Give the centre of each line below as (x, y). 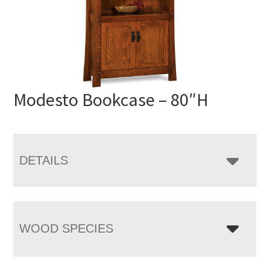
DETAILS (44, 160)
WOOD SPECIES (67, 228)
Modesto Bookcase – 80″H (111, 99)
